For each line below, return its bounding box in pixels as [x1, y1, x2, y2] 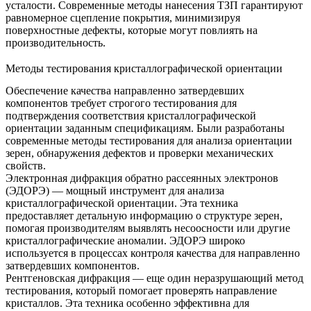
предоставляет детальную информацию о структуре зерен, [6, 210, 283, 222]
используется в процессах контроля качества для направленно [6, 247, 300, 260]
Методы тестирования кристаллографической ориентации [6, 62, 283, 75]
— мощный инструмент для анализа [49, 185, 224, 197]
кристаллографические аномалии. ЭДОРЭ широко [6, 235, 245, 247]
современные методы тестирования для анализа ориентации [6, 135, 292, 147]
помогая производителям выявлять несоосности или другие [6, 222, 290, 235]
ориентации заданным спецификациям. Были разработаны [6, 122, 285, 135]
